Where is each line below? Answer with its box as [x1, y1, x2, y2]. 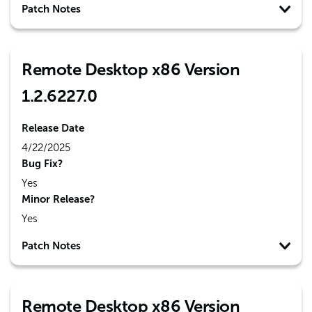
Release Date [22, 122, 84, 134]
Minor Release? [22, 193, 95, 205]
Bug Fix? [22, 157, 63, 170]
